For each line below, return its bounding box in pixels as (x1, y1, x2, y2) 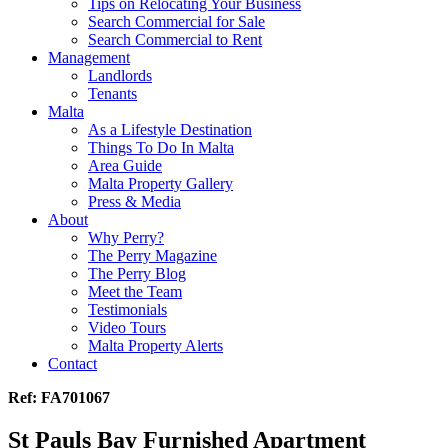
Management (48, 48, 130, 66)
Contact (48, 354, 97, 372)
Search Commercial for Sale (88, 12, 265, 30)
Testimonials (88, 300, 167, 318)
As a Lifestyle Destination (88, 120, 252, 138)
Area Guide (88, 156, 162, 174)
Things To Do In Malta (88, 138, 234, 156)
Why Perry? (88, 228, 164, 246)
